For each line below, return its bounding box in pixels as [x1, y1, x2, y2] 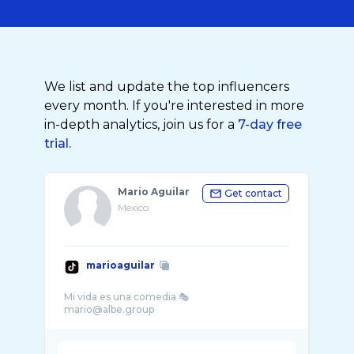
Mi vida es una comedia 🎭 [64, 291, 190, 303]
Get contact [224, 187, 282, 199]
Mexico [118, 201, 149, 213]
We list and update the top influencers [44, 79, 289, 94]
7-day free [238, 117, 302, 132]
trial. [44, 136, 71, 151]
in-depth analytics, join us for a [44, 117, 238, 132]
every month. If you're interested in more [44, 98, 304, 113]
